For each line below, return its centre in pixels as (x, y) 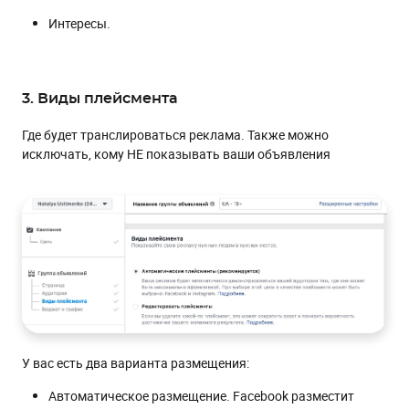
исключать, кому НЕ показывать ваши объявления (176, 154)
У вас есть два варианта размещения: (136, 362)
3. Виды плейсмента (100, 99)
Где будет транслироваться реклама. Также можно (175, 135)
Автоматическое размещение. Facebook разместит (201, 395)
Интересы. (79, 24)
